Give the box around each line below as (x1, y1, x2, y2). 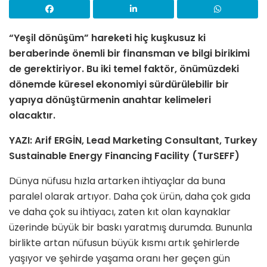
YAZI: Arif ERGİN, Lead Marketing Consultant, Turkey (9, 133, 257, 148)
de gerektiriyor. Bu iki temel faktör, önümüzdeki (9, 62, 239, 76)
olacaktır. (9, 108, 55, 123)
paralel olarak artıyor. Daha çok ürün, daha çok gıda (9, 190, 250, 204)
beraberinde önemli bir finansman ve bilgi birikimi (9, 46, 250, 61)
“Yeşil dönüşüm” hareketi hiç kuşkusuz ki (9, 31, 206, 45)
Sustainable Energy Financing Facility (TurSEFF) (9, 149, 240, 163)
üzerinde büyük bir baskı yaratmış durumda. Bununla (9, 221, 252, 235)
